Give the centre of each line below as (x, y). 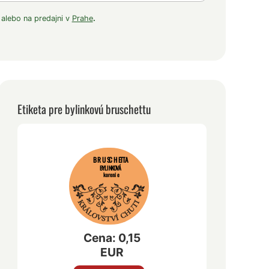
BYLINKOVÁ (111, 167)
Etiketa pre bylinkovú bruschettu (84, 109)
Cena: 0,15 (112, 238)
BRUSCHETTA (111, 159)
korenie (111, 175)
